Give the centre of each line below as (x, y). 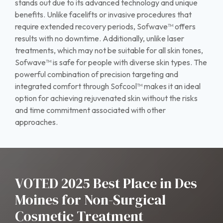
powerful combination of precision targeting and (97, 74)
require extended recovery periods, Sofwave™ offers (105, 27)
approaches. (36, 122)
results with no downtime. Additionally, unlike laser (100, 39)
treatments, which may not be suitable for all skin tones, (109, 51)
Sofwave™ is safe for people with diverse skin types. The (111, 62)
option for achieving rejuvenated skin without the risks (106, 98)
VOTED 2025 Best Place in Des (106, 183)
